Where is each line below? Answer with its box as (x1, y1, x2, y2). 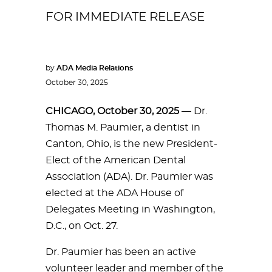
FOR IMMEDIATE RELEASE (46, 11, 205, 23)
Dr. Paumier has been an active (46, 247, 196, 257)
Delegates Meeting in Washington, (46, 205, 215, 214)
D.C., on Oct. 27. (46, 221, 118, 231)
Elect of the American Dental (46, 155, 186, 165)
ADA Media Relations (56, 64, 133, 72)
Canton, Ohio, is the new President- (46, 139, 217, 149)
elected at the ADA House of (46, 188, 183, 198)
